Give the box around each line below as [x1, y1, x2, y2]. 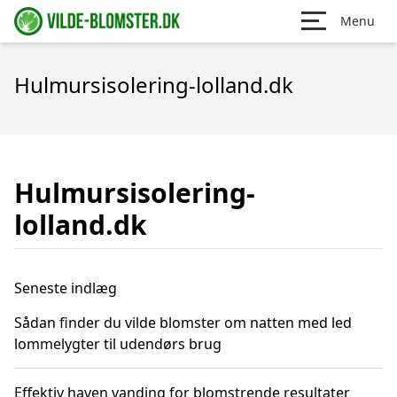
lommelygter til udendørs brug [14, 334, 222, 354]
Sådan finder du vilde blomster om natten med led [14, 313, 352, 332]
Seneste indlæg [14, 278, 117, 298]
